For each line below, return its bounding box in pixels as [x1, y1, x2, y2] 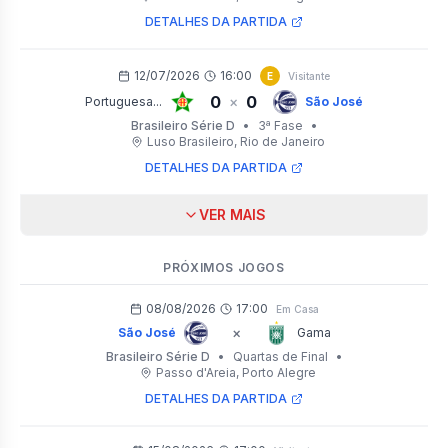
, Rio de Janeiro [234, 134, 325, 149]
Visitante [288, 69, 330, 82]
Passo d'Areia [156, 365, 236, 380]
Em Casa [275, 302, 319, 315]
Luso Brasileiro [147, 134, 234, 149]
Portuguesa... [85, 94, 162, 109]
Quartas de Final [232, 349, 328, 364]
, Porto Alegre [236, 365, 316, 380]
